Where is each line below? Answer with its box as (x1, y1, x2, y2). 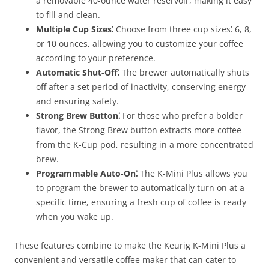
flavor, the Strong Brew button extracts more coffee (36, 124, 241, 136)
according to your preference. (36, 52, 156, 64)
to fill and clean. (36, 9, 100, 20)
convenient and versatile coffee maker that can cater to (14, 254, 236, 265)
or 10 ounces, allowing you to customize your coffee (36, 38, 243, 49)
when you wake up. (36, 211, 113, 222)
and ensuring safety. (36, 95, 119, 107)
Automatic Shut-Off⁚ (36, 67, 119, 78)
